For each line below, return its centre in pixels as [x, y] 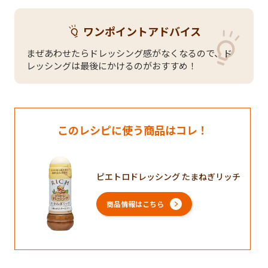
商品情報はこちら [135, 204]
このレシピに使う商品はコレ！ [133, 130]
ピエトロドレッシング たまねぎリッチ [168, 177]
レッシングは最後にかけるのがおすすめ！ [112, 65]
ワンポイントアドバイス [142, 31]
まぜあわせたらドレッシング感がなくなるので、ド [129, 53]
